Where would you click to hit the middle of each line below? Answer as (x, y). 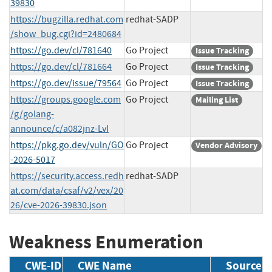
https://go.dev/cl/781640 (61, 50)
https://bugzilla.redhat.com (67, 19)
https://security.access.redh (67, 176)
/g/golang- (32, 114)
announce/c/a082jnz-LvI (59, 128)
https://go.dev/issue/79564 (66, 83)
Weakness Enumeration (106, 242)
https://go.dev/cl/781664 (61, 66)
